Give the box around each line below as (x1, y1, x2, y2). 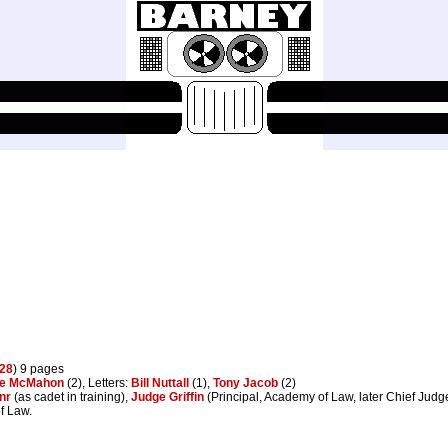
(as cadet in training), (11, 389, 131, 404)
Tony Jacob (213, 375, 278, 390)
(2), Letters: (64, 375, 131, 390)
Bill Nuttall (131, 375, 189, 390)
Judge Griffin (131, 389, 204, 404)
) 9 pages (13, 361, 64, 376)
